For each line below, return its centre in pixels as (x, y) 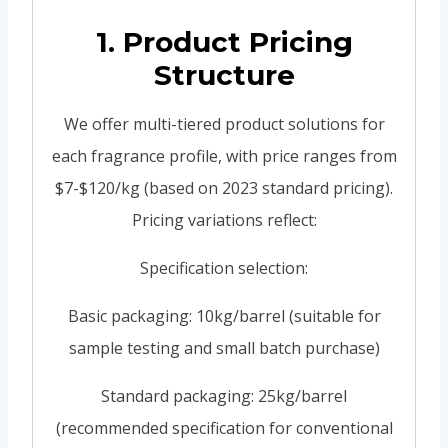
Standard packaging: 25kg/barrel (224, 396)
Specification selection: (224, 268)
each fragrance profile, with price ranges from (224, 156)
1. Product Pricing (224, 42)
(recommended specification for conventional (224, 428)
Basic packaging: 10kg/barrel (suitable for (224, 316)
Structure (224, 75)
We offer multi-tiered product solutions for (224, 124)
